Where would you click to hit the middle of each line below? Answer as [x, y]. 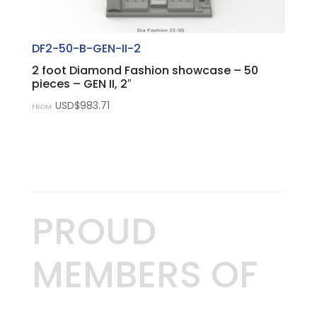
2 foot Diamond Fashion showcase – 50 [145, 70]
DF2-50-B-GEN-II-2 [86, 48]
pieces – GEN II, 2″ [81, 83]
